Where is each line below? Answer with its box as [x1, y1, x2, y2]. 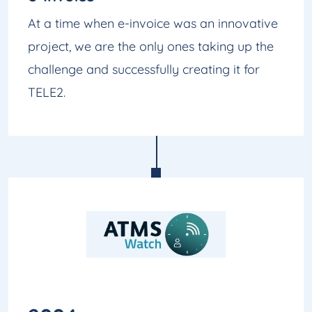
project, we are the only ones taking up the [28, 38, 274, 54]
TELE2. [28, 84, 65, 100]
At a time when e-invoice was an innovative [28, 15, 278, 31]
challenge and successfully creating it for [28, 61, 260, 77]
